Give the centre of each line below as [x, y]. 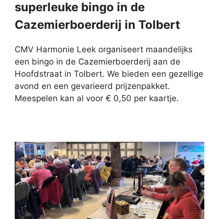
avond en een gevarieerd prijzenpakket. [92, 86]
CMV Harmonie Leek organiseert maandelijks [104, 49]
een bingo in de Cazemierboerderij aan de [98, 61]
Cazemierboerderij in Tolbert [97, 24]
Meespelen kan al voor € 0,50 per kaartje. [97, 98]
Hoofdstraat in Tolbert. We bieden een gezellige [109, 74]
